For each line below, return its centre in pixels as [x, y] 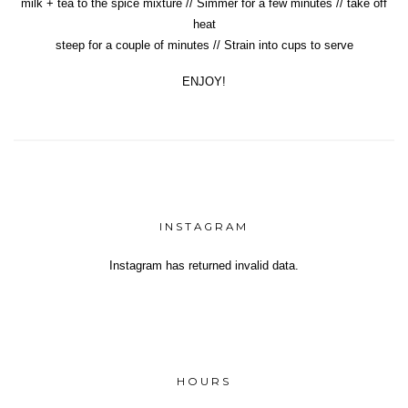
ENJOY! [204, 82]
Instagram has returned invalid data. [204, 266]
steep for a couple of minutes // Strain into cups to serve [204, 46]
